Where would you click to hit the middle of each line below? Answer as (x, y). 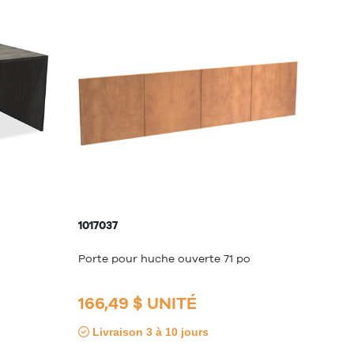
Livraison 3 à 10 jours (149, 332)
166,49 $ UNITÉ (137, 303)
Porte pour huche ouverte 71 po (164, 258)
